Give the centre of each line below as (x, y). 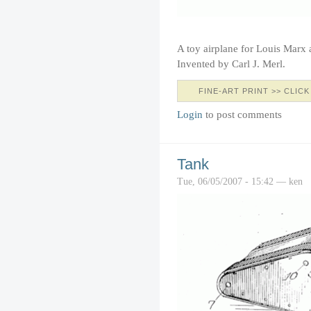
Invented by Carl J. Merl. (231, 64)
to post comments (242, 114)
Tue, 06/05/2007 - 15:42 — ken (240, 181)
